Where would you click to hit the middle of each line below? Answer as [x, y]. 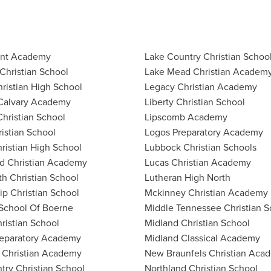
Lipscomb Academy [186, 117]
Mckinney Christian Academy [206, 193]
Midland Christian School [197, 223]
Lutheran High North [188, 178]
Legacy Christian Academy [201, 87]
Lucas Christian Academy [198, 162]
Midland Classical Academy [202, 238]
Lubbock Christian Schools [201, 147]
